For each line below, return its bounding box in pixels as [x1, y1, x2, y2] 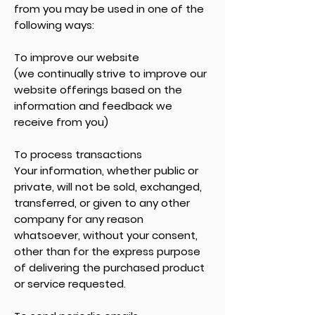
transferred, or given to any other [14, 195, 190, 210]
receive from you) [14, 115, 108, 129]
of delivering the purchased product [14, 260, 205, 275]
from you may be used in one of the [14, 1, 204, 16]
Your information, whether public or [14, 163, 198, 178]
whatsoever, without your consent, [14, 228, 198, 243]
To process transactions [14, 147, 142, 162]
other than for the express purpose [14, 244, 200, 259]
